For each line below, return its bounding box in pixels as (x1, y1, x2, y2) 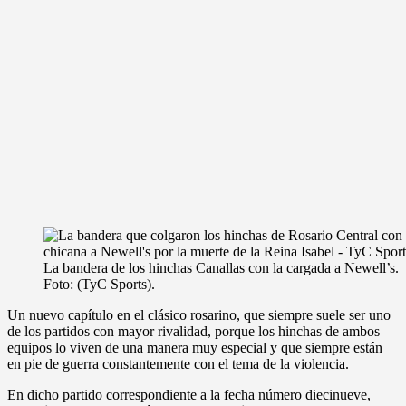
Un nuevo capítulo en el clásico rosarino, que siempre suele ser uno (7, 306, 391, 323)
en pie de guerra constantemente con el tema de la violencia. (7, 355, 349, 372)
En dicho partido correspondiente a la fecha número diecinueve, (7, 386, 371, 402)
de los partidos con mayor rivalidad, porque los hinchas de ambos (7, 323, 380, 339)
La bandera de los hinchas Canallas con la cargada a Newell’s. (43, 259, 399, 275)
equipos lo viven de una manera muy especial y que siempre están (7, 339, 382, 355)
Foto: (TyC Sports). (43, 275, 155, 292)
